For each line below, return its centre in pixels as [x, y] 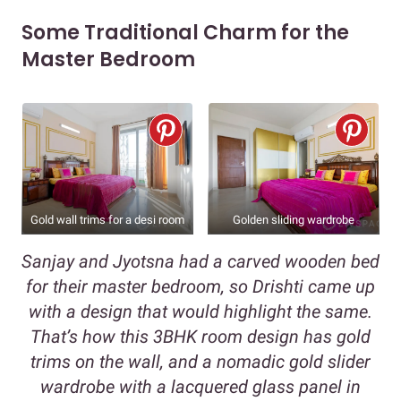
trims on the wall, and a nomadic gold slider [200, 362]
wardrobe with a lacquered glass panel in [200, 387]
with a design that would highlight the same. [200, 312]
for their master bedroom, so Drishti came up [200, 287]
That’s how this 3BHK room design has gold [200, 337]
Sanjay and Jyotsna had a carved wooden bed [200, 262]
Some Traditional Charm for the [185, 32]
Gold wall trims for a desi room [107, 220]
